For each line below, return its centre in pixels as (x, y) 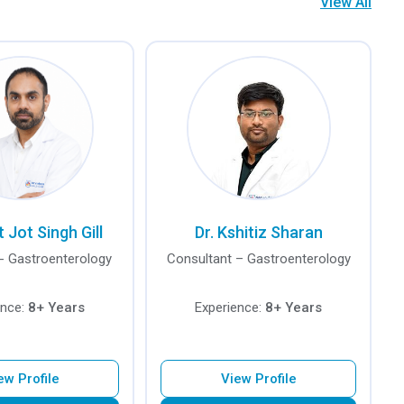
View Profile (258, 379)
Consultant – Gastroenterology (258, 259)
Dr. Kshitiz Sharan (258, 232)
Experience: (230, 308)
